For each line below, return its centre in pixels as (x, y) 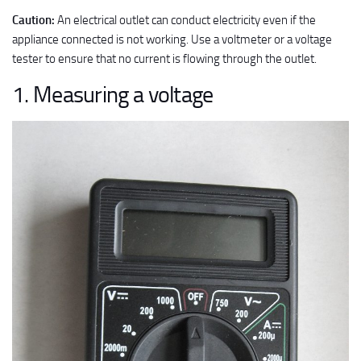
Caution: (33, 20)
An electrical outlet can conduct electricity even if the (185, 20)
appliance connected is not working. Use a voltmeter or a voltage (172, 39)
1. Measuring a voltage (113, 95)
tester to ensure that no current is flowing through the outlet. (164, 59)
